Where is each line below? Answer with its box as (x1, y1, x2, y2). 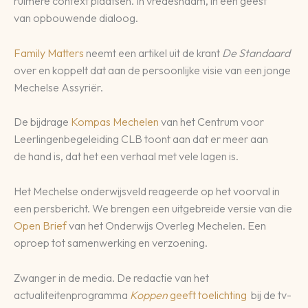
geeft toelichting (168, 287, 247, 302)
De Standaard (222, 45, 290, 60)
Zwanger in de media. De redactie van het (14, 270, 209, 285)
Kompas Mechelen (71, 115, 159, 129)
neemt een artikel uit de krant (84, 45, 222, 60)
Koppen (130, 287, 168, 302)
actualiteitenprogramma (14, 287, 130, 302)
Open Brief (14, 218, 67, 232)
